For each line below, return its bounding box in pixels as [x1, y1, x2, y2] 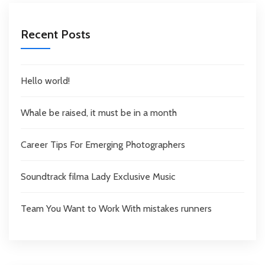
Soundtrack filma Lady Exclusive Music [21, 171, 175, 183]
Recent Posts [21, 27, 91, 42]
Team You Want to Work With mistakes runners [21, 203, 212, 215]
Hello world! [21, 75, 70, 87]
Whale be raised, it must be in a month [21, 107, 177, 119]
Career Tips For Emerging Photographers [21, 139, 185, 151]
